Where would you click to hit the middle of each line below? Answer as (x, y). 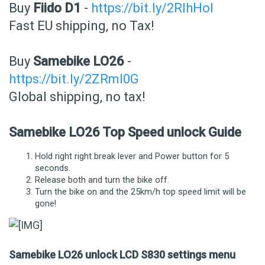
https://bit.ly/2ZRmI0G (74, 79)
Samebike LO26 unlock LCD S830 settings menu (122, 255)
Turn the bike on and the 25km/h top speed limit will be (140, 191)
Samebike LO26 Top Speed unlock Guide (125, 132)
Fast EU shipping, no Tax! (82, 26)
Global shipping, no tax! (77, 97)
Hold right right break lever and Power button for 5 (132, 156)
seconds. (53, 168)
